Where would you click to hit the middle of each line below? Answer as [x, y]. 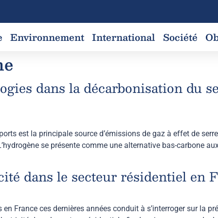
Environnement [47, 37]
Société [181, 37]
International [124, 37]
